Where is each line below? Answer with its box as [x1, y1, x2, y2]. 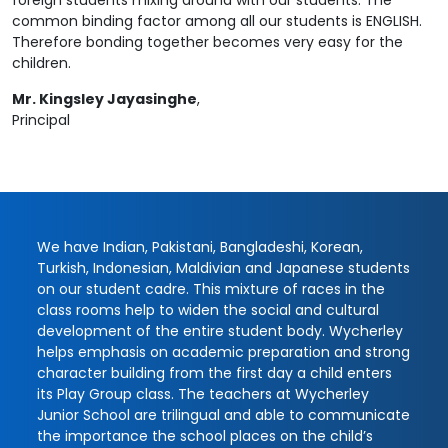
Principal [12, 110, 70, 131]
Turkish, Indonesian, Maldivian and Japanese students [37, 257, 410, 278]
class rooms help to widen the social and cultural [37, 299, 379, 320]
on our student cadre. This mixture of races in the [37, 278, 385, 299]
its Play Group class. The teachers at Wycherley [37, 383, 369, 404]
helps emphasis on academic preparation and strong [37, 341, 410, 362]
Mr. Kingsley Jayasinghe [12, 89, 197, 110]
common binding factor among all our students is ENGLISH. [12, 11, 422, 32]
